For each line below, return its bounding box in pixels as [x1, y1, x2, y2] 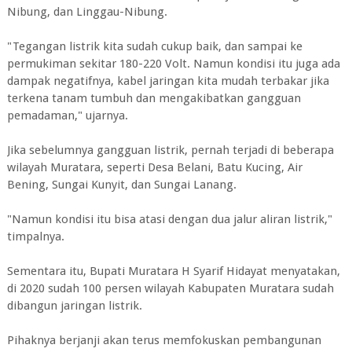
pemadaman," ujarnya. [6, 108, 128, 123]
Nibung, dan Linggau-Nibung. [6, 5, 167, 19]
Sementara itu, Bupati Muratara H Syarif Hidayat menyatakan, [6, 264, 340, 278]
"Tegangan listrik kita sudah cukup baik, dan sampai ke [6, 39, 302, 53]
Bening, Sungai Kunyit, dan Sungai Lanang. [6, 178, 236, 192]
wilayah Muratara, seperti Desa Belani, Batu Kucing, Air [6, 160, 302, 174]
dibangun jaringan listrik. [6, 299, 142, 313]
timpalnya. [6, 229, 64, 244]
